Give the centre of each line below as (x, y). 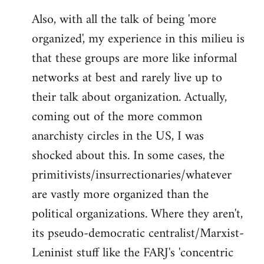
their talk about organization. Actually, (129, 98)
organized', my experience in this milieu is (138, 39)
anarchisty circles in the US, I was (118, 137)
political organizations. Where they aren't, (137, 214)
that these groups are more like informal (134, 59)
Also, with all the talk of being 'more (124, 20)
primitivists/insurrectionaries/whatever (132, 176)
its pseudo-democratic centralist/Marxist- (138, 234)
